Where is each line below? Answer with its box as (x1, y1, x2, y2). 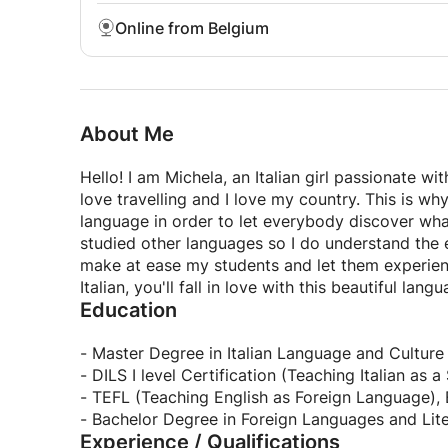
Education (80, 298, 177, 322)
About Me (80, 122, 174, 146)
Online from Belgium (115, 18, 269, 38)
